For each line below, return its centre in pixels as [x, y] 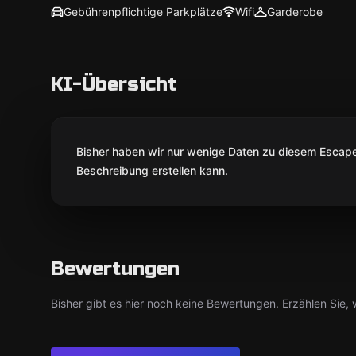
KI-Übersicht [114, 85]
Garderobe [295, 12]
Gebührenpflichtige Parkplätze [143, 12]
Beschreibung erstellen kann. [152, 170]
